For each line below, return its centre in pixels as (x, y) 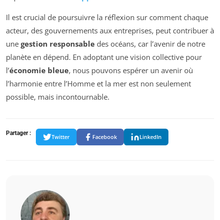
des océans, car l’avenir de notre (150, 43)
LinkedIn (151, 137)
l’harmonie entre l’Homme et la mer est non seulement (98, 83)
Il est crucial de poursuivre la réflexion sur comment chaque (107, 17)
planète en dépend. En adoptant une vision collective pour (104, 57)
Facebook (105, 137)
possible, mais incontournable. (58, 96)
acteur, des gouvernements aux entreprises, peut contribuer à (110, 30)
